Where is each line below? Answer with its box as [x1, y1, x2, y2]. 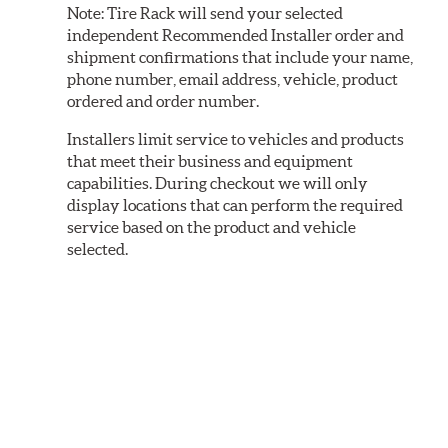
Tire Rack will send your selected [104, 3, 344, 22]
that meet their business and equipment [67, 151, 354, 170]
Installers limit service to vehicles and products [67, 129, 405, 148]
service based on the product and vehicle [67, 217, 357, 236]
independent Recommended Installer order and [67, 25, 405, 44]
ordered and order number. [67, 91, 260, 110]
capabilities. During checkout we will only [67, 173, 369, 192]
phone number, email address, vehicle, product [67, 69, 399, 88]
